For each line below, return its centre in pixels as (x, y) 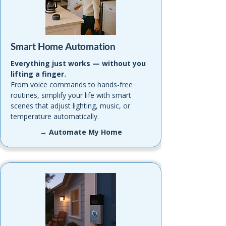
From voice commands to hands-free (72, 84)
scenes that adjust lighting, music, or (70, 106)
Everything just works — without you (78, 63)
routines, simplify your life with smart (71, 95)
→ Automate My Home (81, 132)
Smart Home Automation (63, 46)
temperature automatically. (55, 116)
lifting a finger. (38, 74)
